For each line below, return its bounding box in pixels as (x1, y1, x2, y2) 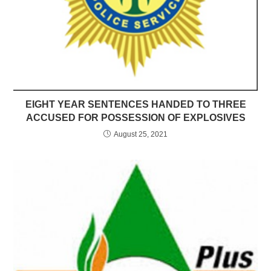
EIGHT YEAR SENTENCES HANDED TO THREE (25, 99, 246, 109)
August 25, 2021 (114, 129, 168, 139)
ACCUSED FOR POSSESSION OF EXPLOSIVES (25, 112, 246, 123)
